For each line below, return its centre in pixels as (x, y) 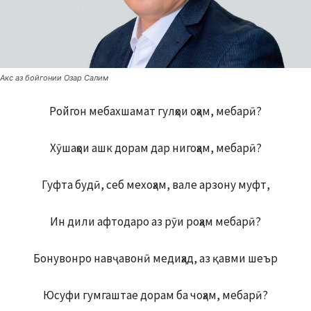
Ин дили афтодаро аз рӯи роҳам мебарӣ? (155, 222)
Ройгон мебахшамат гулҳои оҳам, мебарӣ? (155, 111)
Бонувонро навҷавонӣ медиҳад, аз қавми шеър (155, 259)
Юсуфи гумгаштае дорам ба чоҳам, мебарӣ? (155, 295)
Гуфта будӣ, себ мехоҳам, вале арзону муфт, (155, 185)
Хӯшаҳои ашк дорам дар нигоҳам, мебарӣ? (155, 148)
